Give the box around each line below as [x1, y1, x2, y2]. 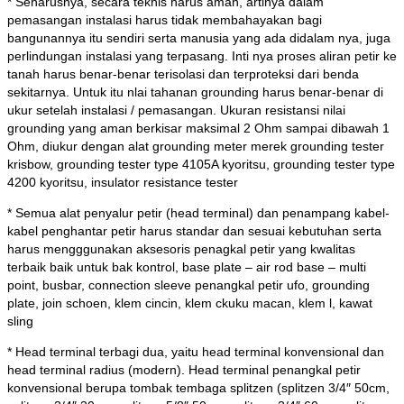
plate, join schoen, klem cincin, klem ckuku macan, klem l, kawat [7, 296, 372, 311]
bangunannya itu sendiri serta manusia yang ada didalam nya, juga [7, 31, 390, 46]
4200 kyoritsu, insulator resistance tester [7, 175, 238, 190]
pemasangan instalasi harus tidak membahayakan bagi [7, 13, 322, 28]
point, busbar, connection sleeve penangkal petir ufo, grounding [7, 278, 370, 293]
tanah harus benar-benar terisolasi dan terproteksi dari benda [7, 67, 359, 82]
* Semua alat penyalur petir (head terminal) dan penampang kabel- [7, 206, 390, 221]
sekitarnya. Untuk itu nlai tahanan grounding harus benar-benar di [7, 85, 383, 100]
